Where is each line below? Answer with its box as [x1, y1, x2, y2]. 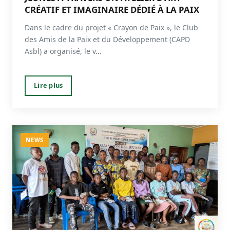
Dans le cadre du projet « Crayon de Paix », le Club [25, 23, 198, 33]
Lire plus [34, 81, 63, 90]
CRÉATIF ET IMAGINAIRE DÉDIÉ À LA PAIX [25, 4, 199, 16]
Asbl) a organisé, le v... [25, 46, 102, 56]
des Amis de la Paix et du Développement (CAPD [25, 34, 190, 45]
